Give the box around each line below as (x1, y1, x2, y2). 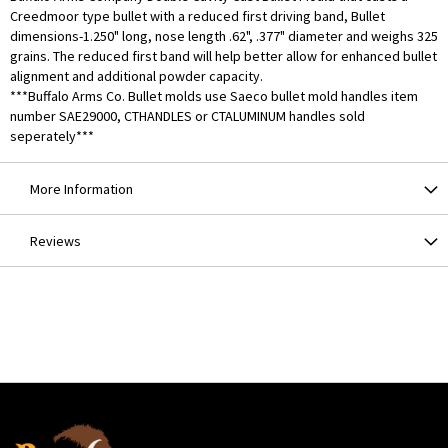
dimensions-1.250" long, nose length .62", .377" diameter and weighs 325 (10, 27, 438, 46)
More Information (30, 180, 133, 199)
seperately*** (10, 127, 94, 146)
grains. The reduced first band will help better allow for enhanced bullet (10, 47, 437, 66)
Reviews (30, 232, 81, 251)
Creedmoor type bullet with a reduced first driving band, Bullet (10, 7, 385, 26)
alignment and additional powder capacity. (10, 67, 263, 86)
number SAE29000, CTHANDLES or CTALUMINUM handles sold (10, 107, 365, 126)
